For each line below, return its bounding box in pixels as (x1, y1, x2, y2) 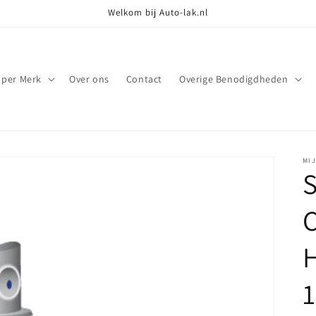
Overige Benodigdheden (178, 73, 288, 85)
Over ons (68, 73, 109, 85)
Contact (126, 73, 162, 85)
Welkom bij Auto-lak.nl (108, 6, 208, 18)
